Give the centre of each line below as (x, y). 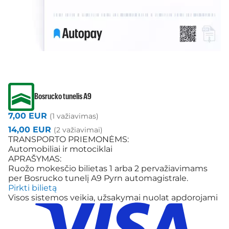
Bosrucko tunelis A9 (63, 97)
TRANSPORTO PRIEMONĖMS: (68, 140)
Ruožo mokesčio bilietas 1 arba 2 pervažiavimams (108, 169)
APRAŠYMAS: (35, 159)
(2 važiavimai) (78, 130)
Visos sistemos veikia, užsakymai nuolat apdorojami (113, 198)
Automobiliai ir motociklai (60, 149)
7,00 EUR (29, 116)
